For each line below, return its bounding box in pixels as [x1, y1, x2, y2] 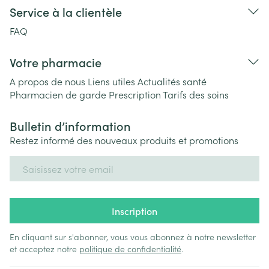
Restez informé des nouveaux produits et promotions [10, 133, 238, 147]
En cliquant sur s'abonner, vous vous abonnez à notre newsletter [10, 231, 256, 243]
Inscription [112, 204, 157, 217]
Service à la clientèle [10, 3, 122, 20]
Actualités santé [138, 74, 207, 88]
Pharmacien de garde [10, 88, 106, 101]
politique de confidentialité [79, 243, 181, 255]
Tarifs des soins [163, 88, 229, 101]
